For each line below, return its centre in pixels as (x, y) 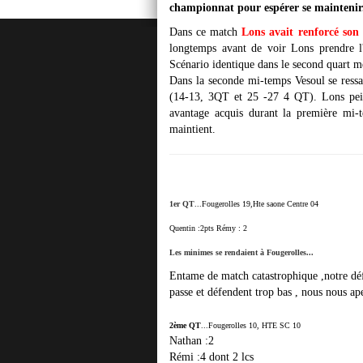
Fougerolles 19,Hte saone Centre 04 (260, 204)
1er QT (182, 204)
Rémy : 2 (232, 228)
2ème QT (185, 325)
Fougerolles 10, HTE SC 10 (254, 325)
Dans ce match (206, 32)
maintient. (192, 129)
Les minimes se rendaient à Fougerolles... (241, 252)
